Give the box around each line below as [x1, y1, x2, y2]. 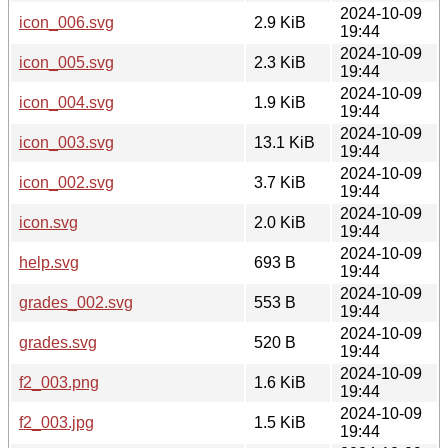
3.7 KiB [254, 173, 306, 191]
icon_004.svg [19, 93, 114, 111]
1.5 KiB [254, 413, 306, 431]
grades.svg [19, 333, 97, 351]
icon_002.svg [19, 173, 114, 191]
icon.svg [19, 213, 78, 231]
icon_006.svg [19, 13, 114, 31]
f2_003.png [19, 373, 99, 391]
